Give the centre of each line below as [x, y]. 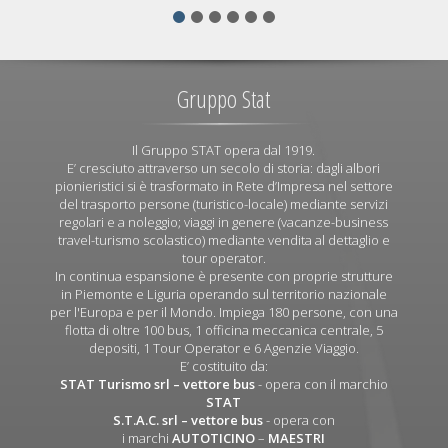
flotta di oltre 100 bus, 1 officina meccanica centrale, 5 [223, 329]
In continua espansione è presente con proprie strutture [223, 275]
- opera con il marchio [321, 383]
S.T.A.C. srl [145, 419]
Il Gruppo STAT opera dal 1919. [224, 149]
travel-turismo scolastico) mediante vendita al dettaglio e [223, 239]
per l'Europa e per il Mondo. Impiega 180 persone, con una [223, 311]
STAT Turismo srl [114, 383]
